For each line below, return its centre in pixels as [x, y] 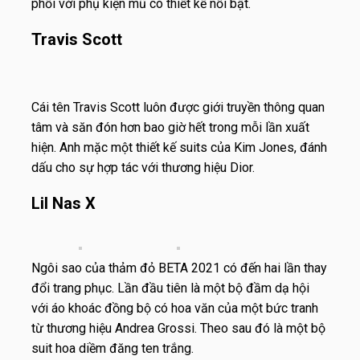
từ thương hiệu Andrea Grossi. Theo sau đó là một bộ [178, 328]
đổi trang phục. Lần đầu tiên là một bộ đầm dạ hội [170, 288]
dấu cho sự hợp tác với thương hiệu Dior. [143, 167]
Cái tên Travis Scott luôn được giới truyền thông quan [178, 107]
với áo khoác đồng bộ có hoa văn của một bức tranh [175, 308]
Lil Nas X [63, 203]
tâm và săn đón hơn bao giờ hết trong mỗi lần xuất [170, 127]
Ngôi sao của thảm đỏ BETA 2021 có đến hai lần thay [179, 268]
